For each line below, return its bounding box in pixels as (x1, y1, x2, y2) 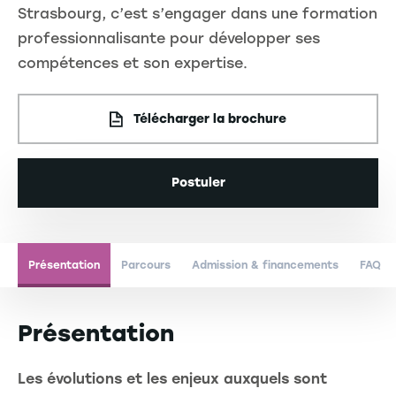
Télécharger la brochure (133, 111, 286, 127)
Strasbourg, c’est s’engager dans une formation (18, 5, 377, 23)
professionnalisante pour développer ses (18, 30, 320, 48)
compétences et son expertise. (18, 55, 247, 72)
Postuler (171, 175, 225, 191)
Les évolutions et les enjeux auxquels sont (18, 369, 327, 387)
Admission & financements (192, 258, 339, 271)
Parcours (121, 258, 171, 271)
